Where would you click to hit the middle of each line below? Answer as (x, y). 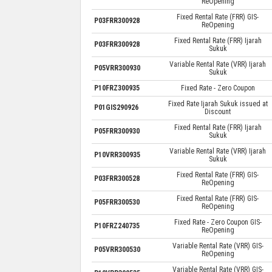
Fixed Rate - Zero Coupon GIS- (218, 222)
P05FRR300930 (117, 131)
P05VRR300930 (117, 68)
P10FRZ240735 (117, 226)
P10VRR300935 (117, 155)
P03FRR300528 (117, 178)
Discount (218, 111)
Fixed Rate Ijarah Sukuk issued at (218, 104)
